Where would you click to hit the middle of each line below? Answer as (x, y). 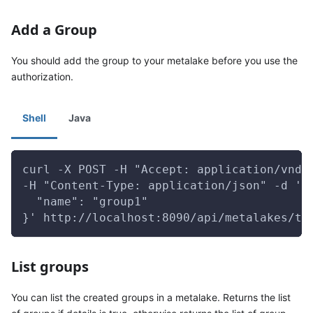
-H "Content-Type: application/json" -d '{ (166, 185)
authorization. (42, 77)
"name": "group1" (85, 202)
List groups (50, 267)
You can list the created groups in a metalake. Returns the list (151, 297)
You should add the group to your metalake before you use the (154, 60)
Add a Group (54, 30)
